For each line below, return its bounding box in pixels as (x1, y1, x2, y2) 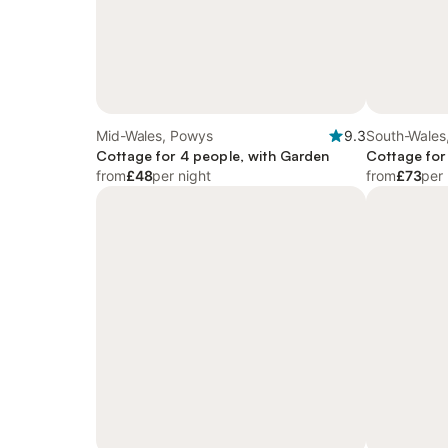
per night (152, 167, 211, 184)
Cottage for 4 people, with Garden (96, 147, 330, 164)
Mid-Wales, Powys (96, 127, 214, 144)
